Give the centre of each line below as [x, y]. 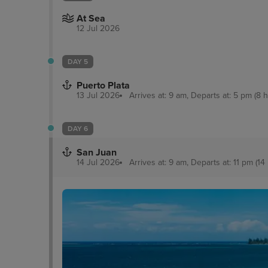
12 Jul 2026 [98, 28]
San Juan [97, 152]
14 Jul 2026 [98, 162]
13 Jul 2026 [98, 95]
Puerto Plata [103, 85]
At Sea [91, 18]
